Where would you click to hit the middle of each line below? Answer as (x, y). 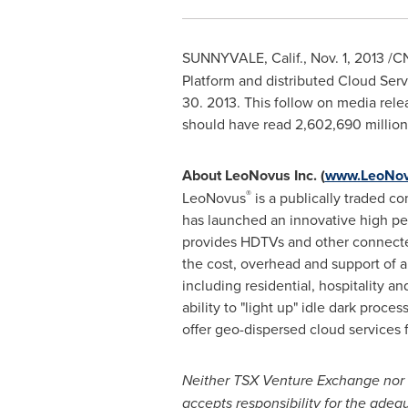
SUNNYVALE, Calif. (242, 57)
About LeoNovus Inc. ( (253, 175)
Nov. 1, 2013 (347, 57)
